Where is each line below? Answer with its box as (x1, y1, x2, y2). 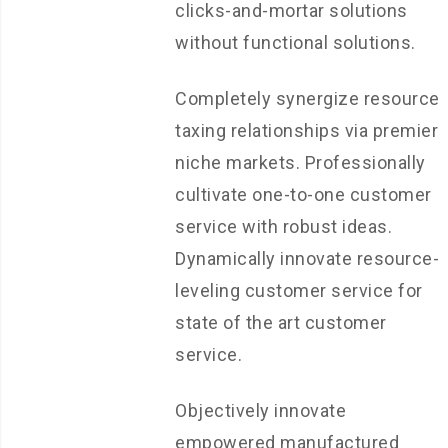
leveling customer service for (175, 280, 423, 301)
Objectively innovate (175, 400, 346, 421)
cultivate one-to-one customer (175, 184, 432, 205)
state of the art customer (175, 312, 387, 333)
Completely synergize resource (175, 88, 440, 109)
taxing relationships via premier (175, 120, 438, 141)
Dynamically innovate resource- (175, 248, 439, 269)
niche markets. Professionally (175, 152, 426, 173)
